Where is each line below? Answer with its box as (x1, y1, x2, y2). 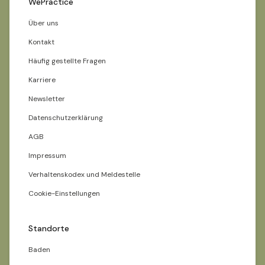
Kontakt (28, 37, 54, 47)
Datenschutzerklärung (28, 113, 103, 122)
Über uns (28, 18, 59, 28)
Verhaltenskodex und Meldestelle (28, 170, 140, 179)
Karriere (28, 75, 56, 85)
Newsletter (28, 94, 65, 104)
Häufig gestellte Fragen (28, 56, 106, 66)
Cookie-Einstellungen (28, 189, 100, 198)
